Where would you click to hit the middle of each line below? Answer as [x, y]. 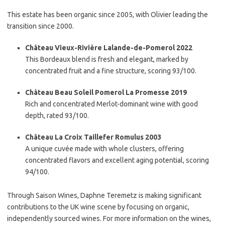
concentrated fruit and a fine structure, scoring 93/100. [111, 71]
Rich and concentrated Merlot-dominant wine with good [111, 104]
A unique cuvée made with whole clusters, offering [104, 149]
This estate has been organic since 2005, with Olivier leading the [107, 15]
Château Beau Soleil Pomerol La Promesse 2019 [106, 92]
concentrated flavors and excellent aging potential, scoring [117, 160]
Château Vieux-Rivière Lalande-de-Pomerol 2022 [109, 48]
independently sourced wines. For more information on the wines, [109, 218]
